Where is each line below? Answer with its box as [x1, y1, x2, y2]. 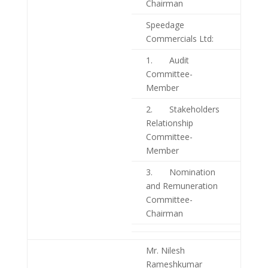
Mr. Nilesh [145, 244, 185, 256]
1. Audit [145, 54, 189, 66]
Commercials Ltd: [145, 32, 214, 44]
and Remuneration [145, 179, 218, 191]
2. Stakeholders [145, 103, 220, 115]
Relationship [145, 117, 193, 129]
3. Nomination [145, 166, 215, 178]
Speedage [145, 19, 184, 31]
